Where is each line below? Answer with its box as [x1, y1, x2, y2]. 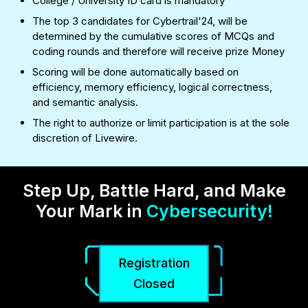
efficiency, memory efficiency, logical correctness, [32, 80, 272, 94]
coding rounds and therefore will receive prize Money [32, 45, 285, 58]
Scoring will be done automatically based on [32, 65, 239, 79]
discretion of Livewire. [32, 131, 137, 145]
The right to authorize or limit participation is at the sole [32, 116, 289, 130]
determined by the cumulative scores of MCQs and [32, 30, 274, 43]
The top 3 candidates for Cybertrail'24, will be [32, 14, 247, 28]
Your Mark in [35, 201, 146, 222]
